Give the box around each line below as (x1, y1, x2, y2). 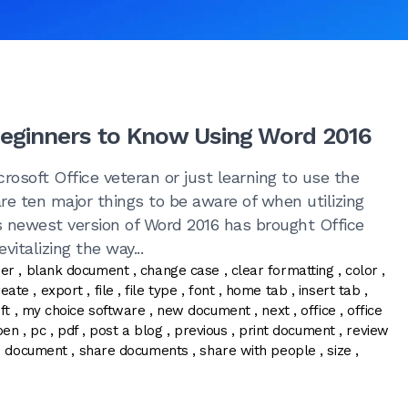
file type (125, 282, 178, 300)
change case (139, 262, 219, 280)
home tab (225, 282, 288, 300)
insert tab (298, 282, 361, 300)
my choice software (21, 302, 146, 320)
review (346, 322, 389, 340)
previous (174, 322, 228, 340)
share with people (199, 342, 316, 360)
